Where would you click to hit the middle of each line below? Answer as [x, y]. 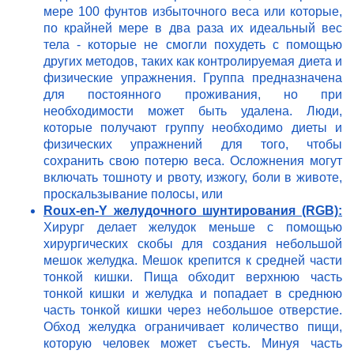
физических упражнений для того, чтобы [193, 145]
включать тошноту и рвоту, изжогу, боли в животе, [193, 178]
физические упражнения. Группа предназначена [193, 78]
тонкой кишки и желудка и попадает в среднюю [193, 294]
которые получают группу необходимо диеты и [193, 128]
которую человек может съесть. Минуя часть [193, 344]
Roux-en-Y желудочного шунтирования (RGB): [193, 211]
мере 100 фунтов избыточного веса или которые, [193, 12]
